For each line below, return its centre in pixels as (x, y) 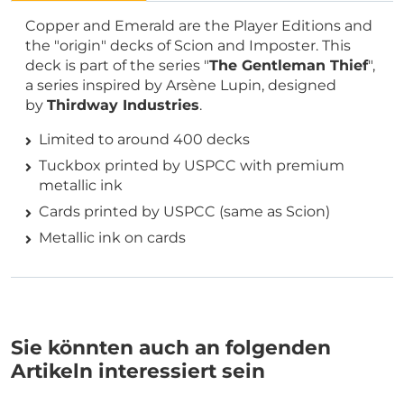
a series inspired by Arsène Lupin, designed (181, 85)
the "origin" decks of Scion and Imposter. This (188, 45)
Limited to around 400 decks (144, 139)
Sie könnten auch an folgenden (171, 347)
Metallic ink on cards (112, 237)
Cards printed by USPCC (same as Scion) (184, 211)
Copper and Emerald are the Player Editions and (199, 25)
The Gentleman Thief (289, 65)
